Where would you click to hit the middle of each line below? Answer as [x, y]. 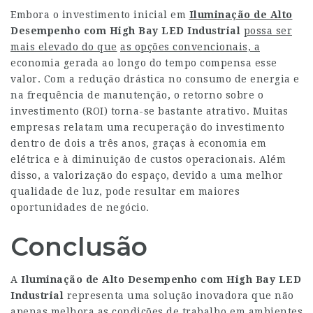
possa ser [268, 31]
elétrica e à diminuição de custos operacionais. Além [148, 159]
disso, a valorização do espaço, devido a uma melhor [147, 175]
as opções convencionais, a [190, 47]
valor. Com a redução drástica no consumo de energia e [155, 79]
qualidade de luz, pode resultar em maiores [125, 191]
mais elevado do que [64, 47]
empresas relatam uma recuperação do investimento [147, 127]
